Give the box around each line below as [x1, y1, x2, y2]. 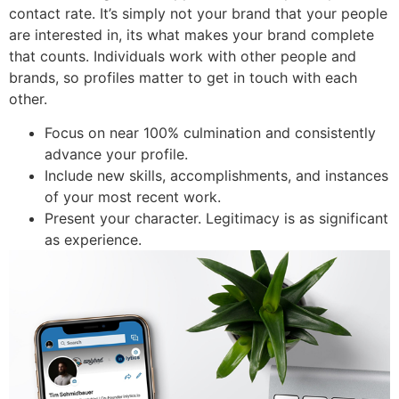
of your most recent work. [45, 188, 221, 207]
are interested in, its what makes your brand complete [9, 25, 374, 44]
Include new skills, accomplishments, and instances [45, 167, 388, 185]
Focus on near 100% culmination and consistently [45, 124, 376, 142]
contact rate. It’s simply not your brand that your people [9, 4, 387, 22]
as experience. [45, 231, 142, 249]
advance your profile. [45, 145, 188, 164]
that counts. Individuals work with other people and [9, 46, 356, 65]
